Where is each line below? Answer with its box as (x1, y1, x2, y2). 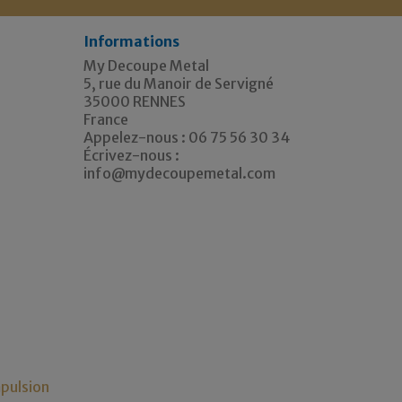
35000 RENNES (83, 92, 187, 110)
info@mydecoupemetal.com (83, 163, 276, 182)
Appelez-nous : (83, 127, 189, 146)
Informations (83, 31, 180, 50)
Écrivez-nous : (83, 145, 180, 164)
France (83, 109, 129, 128)
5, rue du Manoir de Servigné (83, 74, 275, 92)
